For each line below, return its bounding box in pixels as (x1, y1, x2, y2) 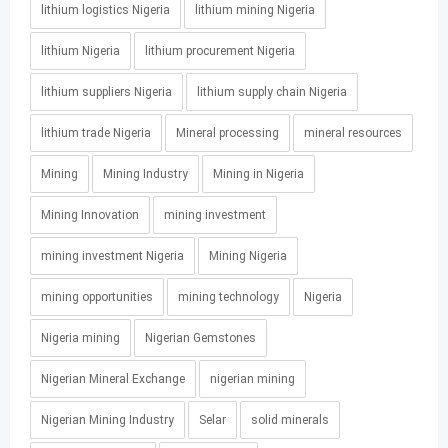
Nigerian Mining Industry (41, 412, 174, 427)
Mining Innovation (41, 207, 139, 222)
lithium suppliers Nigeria (41, 84, 172, 99)
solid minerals (251, 412, 329, 427)
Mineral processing (176, 125, 279, 140)
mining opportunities (41, 289, 153, 304)
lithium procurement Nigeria (145, 43, 295, 58)
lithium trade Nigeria (41, 125, 151, 140)
